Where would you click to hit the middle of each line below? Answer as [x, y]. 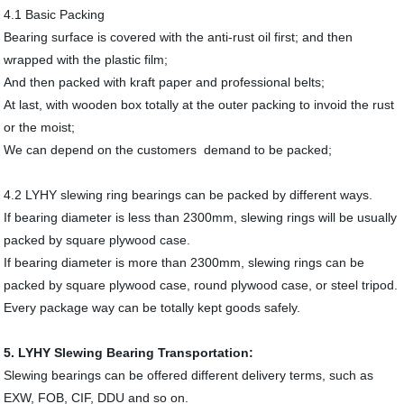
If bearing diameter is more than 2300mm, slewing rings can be [184, 263]
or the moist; [40, 128]
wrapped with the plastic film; [86, 60]
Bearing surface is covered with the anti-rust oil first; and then [179, 37]
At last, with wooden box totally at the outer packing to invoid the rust [199, 105]
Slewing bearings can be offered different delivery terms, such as [189, 376]
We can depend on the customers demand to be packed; [168, 150]
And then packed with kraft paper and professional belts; [165, 83]
